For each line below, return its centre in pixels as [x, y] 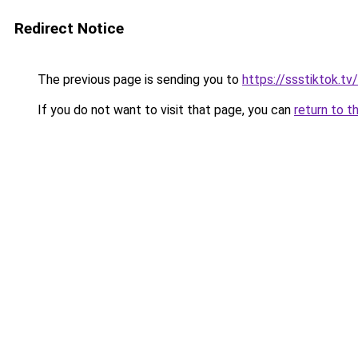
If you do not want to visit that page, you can [164, 110]
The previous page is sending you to [138, 80]
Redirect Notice [69, 28]
